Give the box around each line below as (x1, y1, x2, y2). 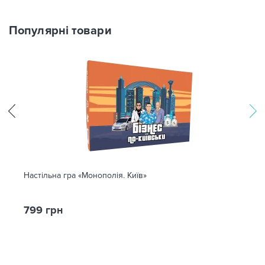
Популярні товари (9, 24, 112, 38)
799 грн (24, 203, 63, 216)
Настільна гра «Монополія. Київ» (24, 170, 147, 180)
